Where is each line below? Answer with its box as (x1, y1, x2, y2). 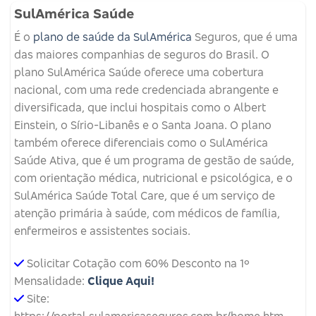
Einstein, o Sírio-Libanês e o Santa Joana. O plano (14, 118, 272, 133)
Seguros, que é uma (192, 30, 298, 44)
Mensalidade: (14, 273, 87, 288)
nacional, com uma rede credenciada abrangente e (14, 83, 279, 97)
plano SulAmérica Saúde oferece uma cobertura (14, 65, 264, 80)
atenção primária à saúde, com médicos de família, (14, 206, 280, 221)
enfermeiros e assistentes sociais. (14, 224, 190, 238)
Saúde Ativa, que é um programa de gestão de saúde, (14, 153, 294, 168)
